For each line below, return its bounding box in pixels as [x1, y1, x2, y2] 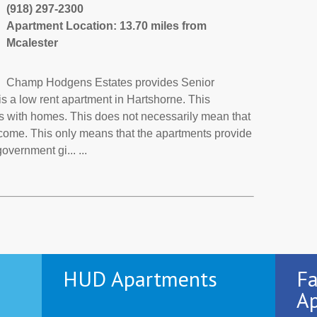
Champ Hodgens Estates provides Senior [6, 76, 214, 89]
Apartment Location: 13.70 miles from [6, 20, 207, 33]
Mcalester [6, 37, 58, 50]
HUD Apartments [63, 265, 217, 293]
